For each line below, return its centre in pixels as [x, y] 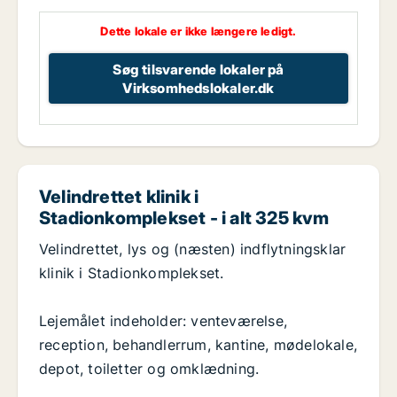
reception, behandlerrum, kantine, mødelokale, [198, 345]
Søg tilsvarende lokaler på [198, 69]
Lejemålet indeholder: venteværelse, [163, 321]
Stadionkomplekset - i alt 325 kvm [184, 218]
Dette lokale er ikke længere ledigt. [198, 31]
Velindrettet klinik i [119, 197]
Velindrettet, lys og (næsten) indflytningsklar [193, 249]
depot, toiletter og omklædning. [149, 369]
